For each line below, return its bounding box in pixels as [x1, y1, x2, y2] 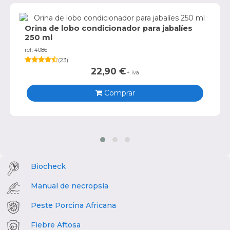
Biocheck [31, 161, 66, 171]
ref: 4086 [25, 46, 47, 53]
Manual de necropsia [31, 181, 108, 190]
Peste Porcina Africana [31, 200, 116, 210]
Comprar [102, 88, 135, 98]
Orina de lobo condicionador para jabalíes [25, 23, 193, 33]
